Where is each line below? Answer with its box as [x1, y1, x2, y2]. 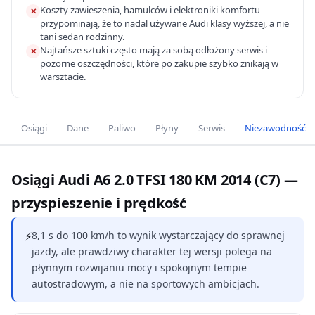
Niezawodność [245, 122, 306, 134]
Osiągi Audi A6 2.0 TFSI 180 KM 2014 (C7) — [11, 170, 298, 189]
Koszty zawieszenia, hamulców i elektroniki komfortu [40, 4, 260, 16]
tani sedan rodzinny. [40, 30, 124, 43]
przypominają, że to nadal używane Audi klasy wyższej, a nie [40, 17, 289, 30]
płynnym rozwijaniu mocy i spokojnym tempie [32, 261, 247, 274]
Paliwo [108, 122, 136, 134]
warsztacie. [40, 70, 86, 83]
